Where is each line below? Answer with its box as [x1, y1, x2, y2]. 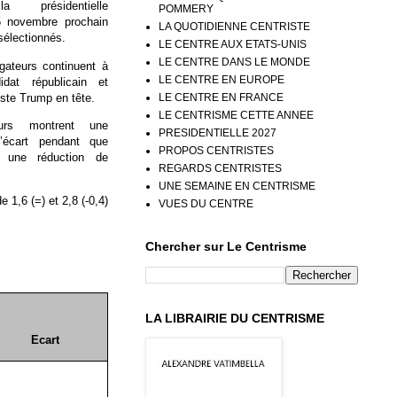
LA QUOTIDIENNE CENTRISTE [159, 19, 310, 33]
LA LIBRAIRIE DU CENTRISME [145, 310, 324, 325]
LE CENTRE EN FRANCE [159, 90, 284, 104]
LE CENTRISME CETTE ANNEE [159, 108, 314, 121]
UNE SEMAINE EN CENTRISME [159, 179, 315, 192]
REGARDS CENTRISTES [159, 161, 282, 175]
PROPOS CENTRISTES [159, 144, 274, 157]
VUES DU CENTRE [159, 197, 253, 210]
